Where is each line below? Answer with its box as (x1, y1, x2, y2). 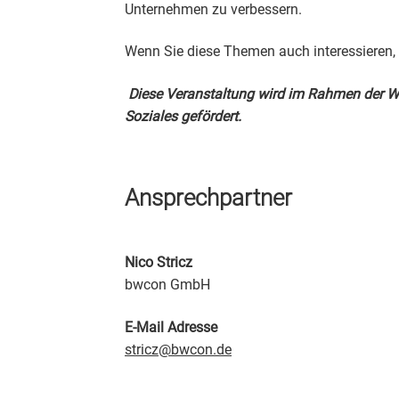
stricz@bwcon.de (125, 340, 232, 358)
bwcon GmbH (125, 276, 211, 294)
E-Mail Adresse (125, 318, 218, 336)
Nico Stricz (125, 254, 193, 272)
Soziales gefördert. (125, 107, 242, 125)
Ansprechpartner (125, 184, 293, 212)
